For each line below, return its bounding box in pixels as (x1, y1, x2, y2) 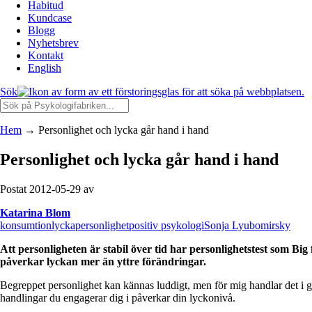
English (28, 62, 61, 74)
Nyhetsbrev (28, 37, 79, 49)
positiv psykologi (129, 219, 204, 231)
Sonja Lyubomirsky (204, 219, 290, 231)
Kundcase (28, 12, 72, 24)
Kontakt (28, 49, 63, 61)
